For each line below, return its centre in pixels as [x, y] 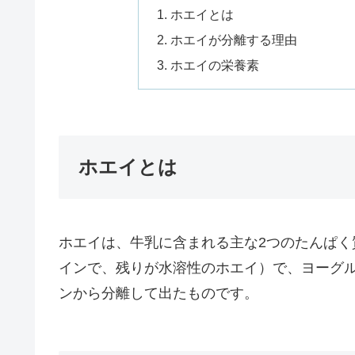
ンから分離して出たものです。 [158, 293]
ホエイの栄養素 [214, 65]
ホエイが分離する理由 [233, 39]
